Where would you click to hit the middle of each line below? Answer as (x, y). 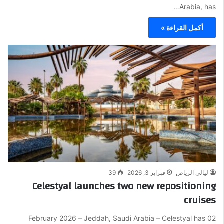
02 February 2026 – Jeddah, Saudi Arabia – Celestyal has (117, 218)
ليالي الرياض (192, 172)
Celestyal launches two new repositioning (124, 186)
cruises (200, 200)
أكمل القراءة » (182, 27)
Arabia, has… (198, 6)
